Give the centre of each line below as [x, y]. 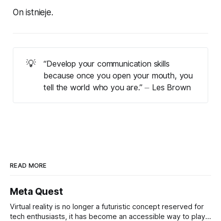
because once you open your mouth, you [118, 75]
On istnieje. [33, 13]
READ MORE [28, 166]
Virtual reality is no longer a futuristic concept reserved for [107, 207]
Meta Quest [37, 192]
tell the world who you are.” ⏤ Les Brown [117, 87]
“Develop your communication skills [107, 63]
